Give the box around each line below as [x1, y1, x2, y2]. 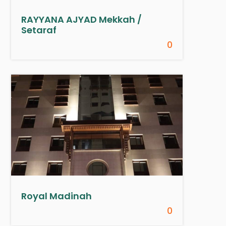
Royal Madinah [21, 190, 92, 202]
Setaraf [21, 24, 57, 36]
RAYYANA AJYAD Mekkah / [21, 13, 142, 26]
